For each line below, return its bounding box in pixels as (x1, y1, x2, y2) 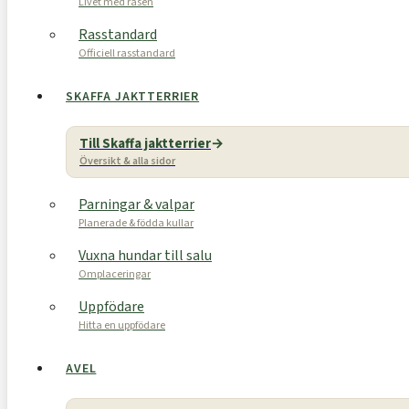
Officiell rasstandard (79, 46, 175, 61)
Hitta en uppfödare (79, 318, 165, 333)
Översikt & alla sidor (79, 153, 175, 169)
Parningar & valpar (79, 194, 194, 215)
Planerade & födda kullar (79, 215, 194, 231)
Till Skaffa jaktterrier (79, 134, 211, 153)
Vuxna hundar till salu (79, 246, 212, 266)
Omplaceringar (79, 267, 151, 282)
